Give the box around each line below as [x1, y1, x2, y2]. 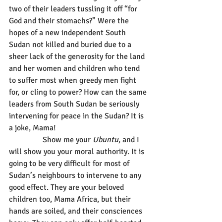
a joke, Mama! [9, 123, 56, 133]
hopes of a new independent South [9, 28, 128, 38]
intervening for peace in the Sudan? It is [9, 111, 146, 121]
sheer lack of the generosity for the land [9, 52, 147, 61]
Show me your [43, 135, 93, 145]
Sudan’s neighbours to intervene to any [9, 170, 143, 180]
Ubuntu [93, 135, 118, 145]
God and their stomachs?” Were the [9, 16, 131, 26]
